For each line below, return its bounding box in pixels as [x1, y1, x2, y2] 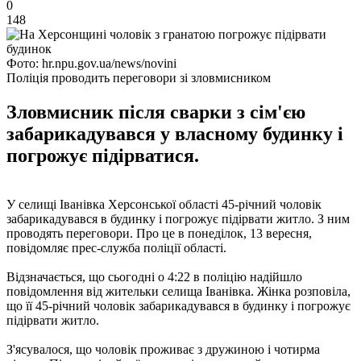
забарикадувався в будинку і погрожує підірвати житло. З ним [6, 211, 350, 226]
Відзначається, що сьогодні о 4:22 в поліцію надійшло [6, 269, 302, 284]
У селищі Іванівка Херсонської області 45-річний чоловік [6, 197, 322, 211]
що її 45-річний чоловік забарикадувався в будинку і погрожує [6, 298, 351, 313]
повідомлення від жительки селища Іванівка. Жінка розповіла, [6, 284, 351, 298]
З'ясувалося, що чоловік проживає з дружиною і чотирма [6, 342, 320, 356]
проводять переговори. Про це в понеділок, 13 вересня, [6, 226, 312, 240]
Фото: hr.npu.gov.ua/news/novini [6, 56, 176, 70]
